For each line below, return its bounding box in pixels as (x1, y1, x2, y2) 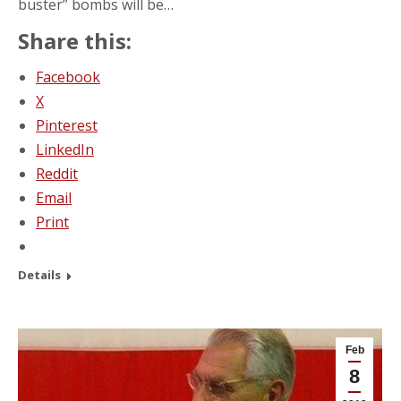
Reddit (36, 163, 78, 183)
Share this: (18, 25, 132, 55)
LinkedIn (36, 139, 94, 159)
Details (18, 266, 61, 283)
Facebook (36, 66, 100, 87)
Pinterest (36, 115, 98, 135)
